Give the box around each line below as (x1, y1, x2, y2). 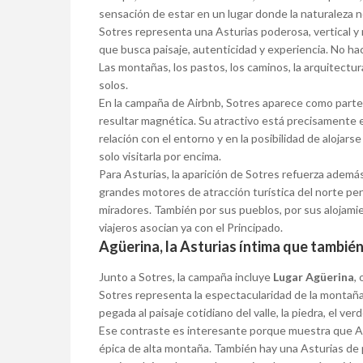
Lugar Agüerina (273, 270, 354, 284)
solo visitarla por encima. (99, 149, 221, 164)
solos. (99, 78, 128, 92)
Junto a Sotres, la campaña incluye (99, 270, 273, 284)
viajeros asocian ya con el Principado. (99, 220, 283, 235)
